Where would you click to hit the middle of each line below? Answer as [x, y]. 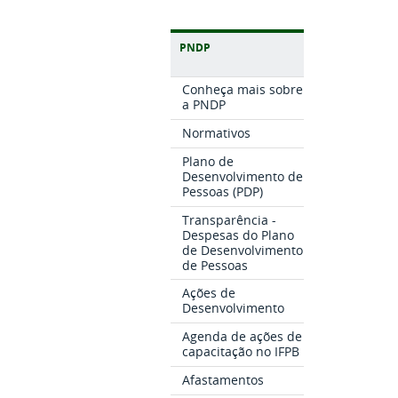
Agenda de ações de [242, 337]
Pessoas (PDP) [222, 191]
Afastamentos [223, 379]
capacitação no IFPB [240, 352]
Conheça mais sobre [242, 90]
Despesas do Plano [238, 235]
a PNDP [203, 105]
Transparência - [229, 219]
